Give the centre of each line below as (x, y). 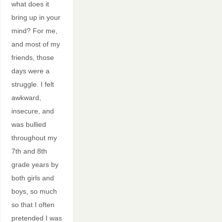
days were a (30, 71)
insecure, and (32, 111)
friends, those (32, 57)
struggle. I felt (32, 84)
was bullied (28, 124)
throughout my (34, 138)
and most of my (35, 44)
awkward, (26, 97)
